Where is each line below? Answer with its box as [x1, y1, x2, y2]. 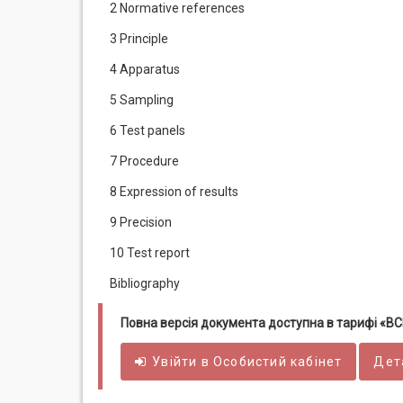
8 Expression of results [110, 184, 238, 199]
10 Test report [110, 246, 190, 260]
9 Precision [110, 215, 172, 229]
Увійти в [152, 354, 214, 369]
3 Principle [110, 31, 168, 46]
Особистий [213, 354, 287, 369]
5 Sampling [110, 93, 174, 107]
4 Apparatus [110, 62, 180, 76]
